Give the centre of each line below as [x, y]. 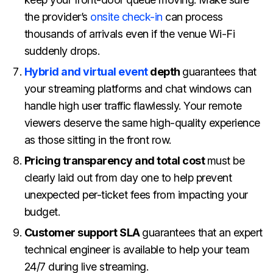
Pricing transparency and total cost [115, 161]
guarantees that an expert [202, 233]
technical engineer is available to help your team [137, 250]
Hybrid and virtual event [86, 72]
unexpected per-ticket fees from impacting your [136, 195]
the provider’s [57, 17]
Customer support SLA [83, 233]
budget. [42, 212]
